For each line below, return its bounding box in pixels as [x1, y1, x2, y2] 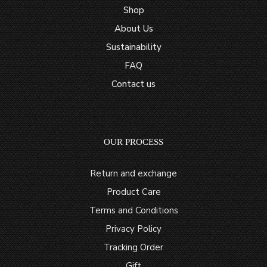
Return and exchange [90, 167, 177, 180]
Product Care [106, 186, 161, 198]
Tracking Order [104, 241, 163, 254]
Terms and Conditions [89, 204, 178, 217]
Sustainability [105, 41, 162, 54]
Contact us [111, 78, 156, 91]
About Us [114, 23, 153, 35]
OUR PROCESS [104, 137, 163, 147]
